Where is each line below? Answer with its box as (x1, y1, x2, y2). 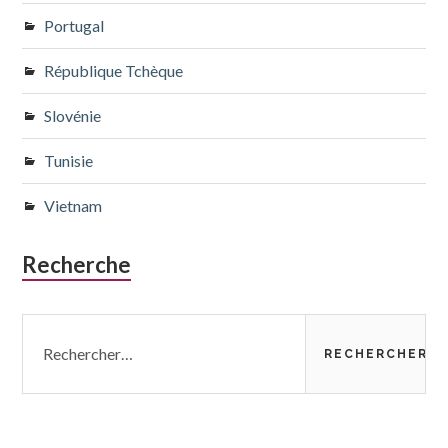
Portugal (44, 15, 105, 35)
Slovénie (44, 105, 102, 125)
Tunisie (44, 150, 94, 170)
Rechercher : (21, 314, 114, 334)
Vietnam (44, 195, 103, 215)
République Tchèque (44, 60, 184, 80)
